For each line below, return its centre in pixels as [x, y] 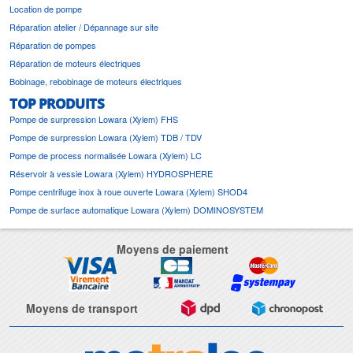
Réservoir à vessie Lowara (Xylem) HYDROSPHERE [111, 174]
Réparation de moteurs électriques [75, 63]
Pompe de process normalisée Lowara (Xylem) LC [106, 156]
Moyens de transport [82, 308]
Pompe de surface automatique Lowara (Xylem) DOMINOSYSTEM [136, 210]
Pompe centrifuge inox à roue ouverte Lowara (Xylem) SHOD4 [128, 192]
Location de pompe [46, 9]
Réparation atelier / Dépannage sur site [84, 27]
